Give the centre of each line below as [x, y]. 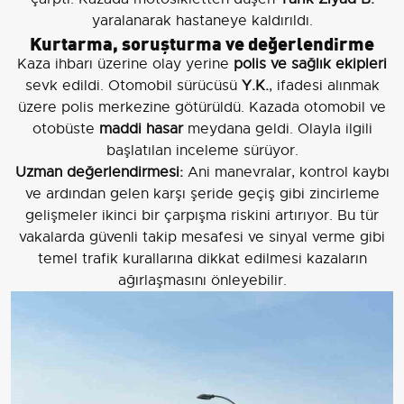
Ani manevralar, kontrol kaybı [286, 173]
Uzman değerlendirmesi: [99, 173]
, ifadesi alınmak [324, 86]
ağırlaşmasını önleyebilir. [202, 281]
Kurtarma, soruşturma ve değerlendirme [202, 42]
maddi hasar [141, 129]
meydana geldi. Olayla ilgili [277, 129]
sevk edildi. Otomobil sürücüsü [133, 86]
